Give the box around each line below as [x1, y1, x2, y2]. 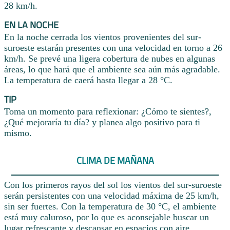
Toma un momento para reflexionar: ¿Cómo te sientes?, [4, 106, 212, 117]
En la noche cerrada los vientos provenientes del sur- [4, 32, 201, 43]
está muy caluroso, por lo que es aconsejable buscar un [4, 212, 209, 223]
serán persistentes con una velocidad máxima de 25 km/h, [4, 190, 219, 201]
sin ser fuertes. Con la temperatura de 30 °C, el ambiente [4, 201, 216, 212]
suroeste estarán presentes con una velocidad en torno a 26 [4, 43, 222, 53]
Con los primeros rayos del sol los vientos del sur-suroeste [4, 180, 222, 190]
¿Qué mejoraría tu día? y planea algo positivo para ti [4, 117, 200, 128]
